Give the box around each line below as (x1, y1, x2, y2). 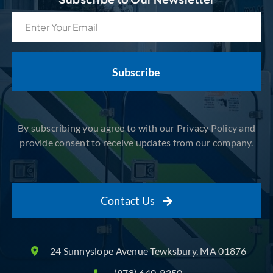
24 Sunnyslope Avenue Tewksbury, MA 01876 (49, 245, 247, 257)
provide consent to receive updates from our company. (19, 136, 253, 148)
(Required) (13, 32, 50, 41)
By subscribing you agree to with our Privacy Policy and (17, 122, 256, 133)
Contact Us (100, 194, 155, 207)
